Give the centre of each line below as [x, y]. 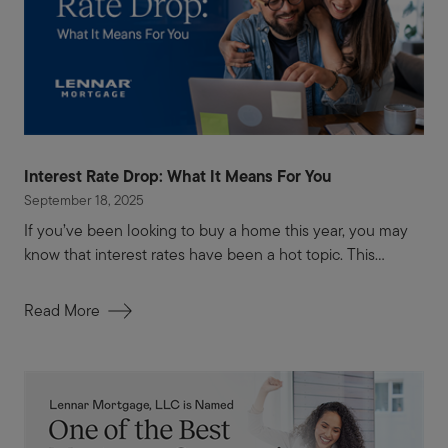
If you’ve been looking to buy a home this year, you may [216, 231]
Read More [62, 311]
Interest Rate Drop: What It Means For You [177, 176]
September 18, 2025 [84, 200]
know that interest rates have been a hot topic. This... [204, 255]
